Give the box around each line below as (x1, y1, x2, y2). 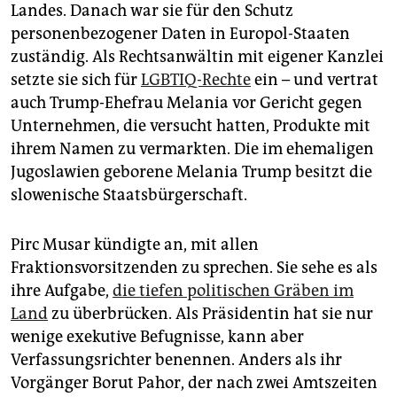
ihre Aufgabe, (11, 280, 113, 300)
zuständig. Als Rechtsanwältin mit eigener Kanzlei (11, 46, 384, 66)
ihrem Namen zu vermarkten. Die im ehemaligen (11, 138, 374, 159)
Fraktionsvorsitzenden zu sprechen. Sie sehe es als (11, 257, 378, 277)
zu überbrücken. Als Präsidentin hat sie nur (48, 303, 373, 323)
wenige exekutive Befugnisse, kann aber (11, 326, 304, 346)
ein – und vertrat (251, 69, 378, 90)
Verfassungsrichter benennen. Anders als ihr (11, 349, 342, 370)
